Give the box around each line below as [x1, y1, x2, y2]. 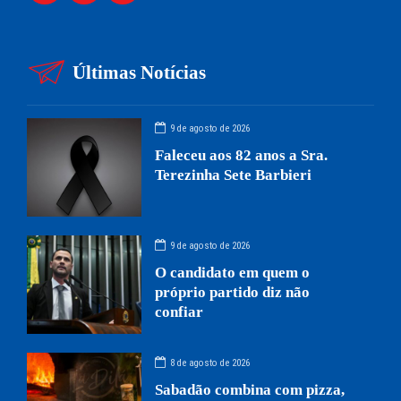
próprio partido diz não [155, 283, 311, 301]
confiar [155, 303, 204, 320]
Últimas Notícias [73, 62, 207, 84]
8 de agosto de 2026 [170, 357, 251, 370]
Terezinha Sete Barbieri [155, 166, 312, 183]
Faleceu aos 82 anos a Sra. [155, 146, 328, 164]
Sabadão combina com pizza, [155, 380, 346, 398]
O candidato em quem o [155, 263, 311, 281]
